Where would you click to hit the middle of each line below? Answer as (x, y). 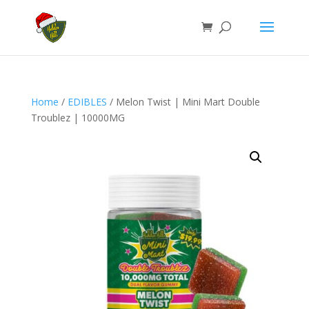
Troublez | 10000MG (78, 118)
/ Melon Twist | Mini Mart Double (183, 102)
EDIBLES (87, 102)
